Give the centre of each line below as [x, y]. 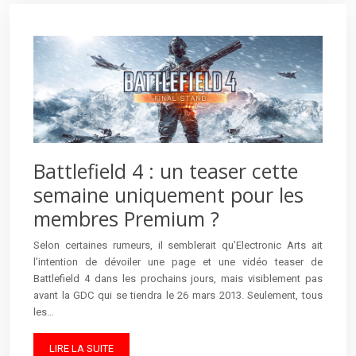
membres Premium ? [126, 218]
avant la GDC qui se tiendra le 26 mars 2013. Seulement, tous [178, 295]
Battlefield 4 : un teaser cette [166, 170]
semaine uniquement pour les [168, 194]
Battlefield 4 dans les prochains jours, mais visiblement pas [178, 278]
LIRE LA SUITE [81, 348]
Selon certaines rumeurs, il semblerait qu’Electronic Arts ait [178, 245]
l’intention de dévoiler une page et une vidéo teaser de [178, 261]
